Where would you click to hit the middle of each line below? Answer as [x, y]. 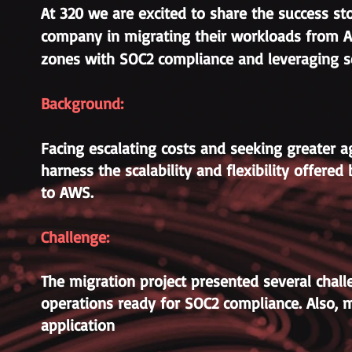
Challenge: [75, 237]
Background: [82, 103]
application [78, 325]
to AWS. [67, 192]
